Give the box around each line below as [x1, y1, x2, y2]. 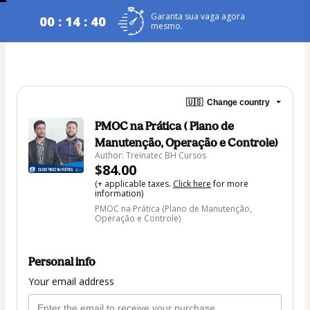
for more [211, 178, 248, 190]
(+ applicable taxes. [95, 178, 173, 190]
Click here [173, 178, 211, 190]
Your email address [28, 275, 114, 289]
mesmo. [151, 19, 183, 32]
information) [95, 188, 143, 199]
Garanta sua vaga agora [151, 10, 246, 22]
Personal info [28, 255, 95, 269]
